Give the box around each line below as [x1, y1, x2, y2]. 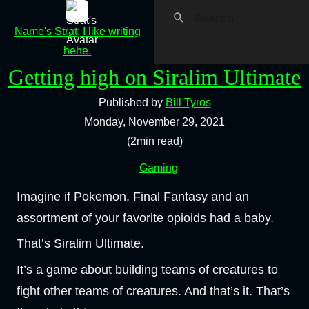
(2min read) [126, 134, 183, 147]
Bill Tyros [165, 96, 211, 108]
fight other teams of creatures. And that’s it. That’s [17, 283, 290, 298]
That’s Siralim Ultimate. [17, 237, 144, 251]
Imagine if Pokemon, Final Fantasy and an [17, 190, 249, 204]
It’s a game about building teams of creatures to [17, 262, 278, 277]
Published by [98, 96, 166, 108]
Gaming [139, 161, 178, 174]
